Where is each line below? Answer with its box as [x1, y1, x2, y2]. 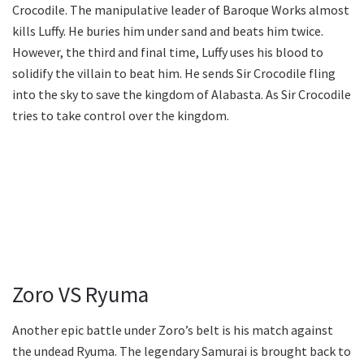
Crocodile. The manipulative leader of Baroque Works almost [12, 2, 349, 19]
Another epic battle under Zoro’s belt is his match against [12, 322, 333, 339]
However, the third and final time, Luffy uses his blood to [12, 44, 323, 61]
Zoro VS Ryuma [12, 279, 149, 308]
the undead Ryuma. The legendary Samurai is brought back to [12, 343, 351, 360]
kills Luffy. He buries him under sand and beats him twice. [12, 23, 323, 40]
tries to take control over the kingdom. [12, 107, 229, 124]
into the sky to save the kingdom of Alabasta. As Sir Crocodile [12, 86, 351, 103]
